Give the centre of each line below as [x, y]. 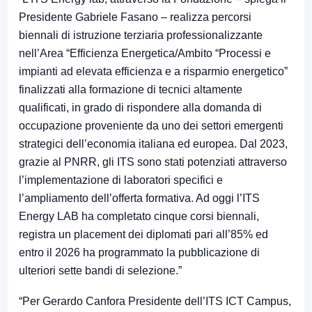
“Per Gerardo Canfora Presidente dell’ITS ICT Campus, [155, 302]
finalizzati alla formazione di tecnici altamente [131, 90]
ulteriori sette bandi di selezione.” [100, 271]
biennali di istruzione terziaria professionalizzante [141, 36]
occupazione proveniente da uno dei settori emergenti [151, 126]
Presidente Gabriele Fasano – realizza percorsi [135, 17]
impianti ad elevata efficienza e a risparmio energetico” [153, 72]
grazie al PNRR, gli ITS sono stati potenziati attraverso [153, 162]
